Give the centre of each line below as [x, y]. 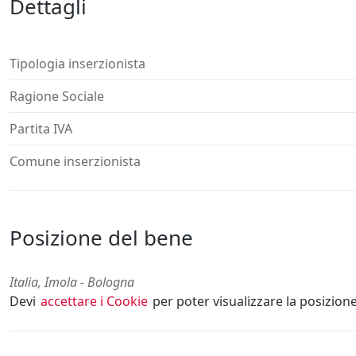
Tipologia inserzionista [77, 64]
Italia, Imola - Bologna [72, 282]
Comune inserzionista [75, 162]
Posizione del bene [101, 238]
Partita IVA [41, 129]
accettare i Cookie [94, 302]
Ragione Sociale [57, 97]
